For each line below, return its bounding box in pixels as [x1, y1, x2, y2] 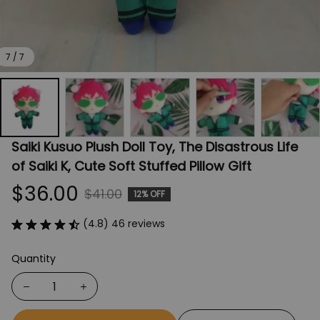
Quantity [11, 251, 56, 266]
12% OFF [134, 187, 165, 200]
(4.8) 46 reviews [83, 216, 165, 231]
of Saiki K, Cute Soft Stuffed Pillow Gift [11, 157, 251, 176]
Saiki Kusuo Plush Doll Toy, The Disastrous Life [11, 138, 298, 156]
